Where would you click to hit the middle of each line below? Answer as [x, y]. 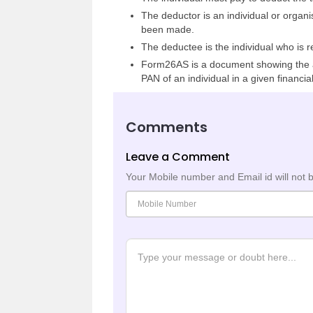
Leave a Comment [178, 157]
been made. [168, 29]
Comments [167, 127]
